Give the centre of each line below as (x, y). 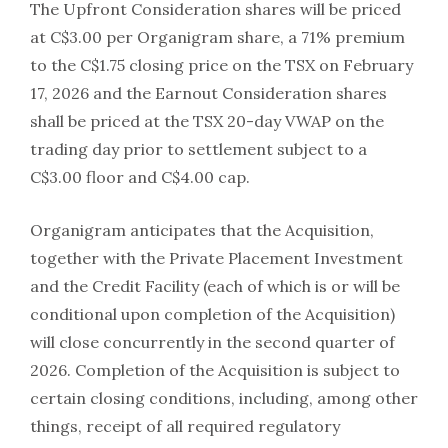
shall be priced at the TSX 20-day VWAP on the (207, 121)
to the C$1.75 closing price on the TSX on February (221, 65)
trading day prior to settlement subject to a (198, 149)
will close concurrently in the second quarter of (212, 342)
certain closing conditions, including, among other (224, 398)
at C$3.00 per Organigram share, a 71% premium (217, 37)
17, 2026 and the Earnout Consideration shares (208, 93)
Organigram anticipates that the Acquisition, (202, 230)
